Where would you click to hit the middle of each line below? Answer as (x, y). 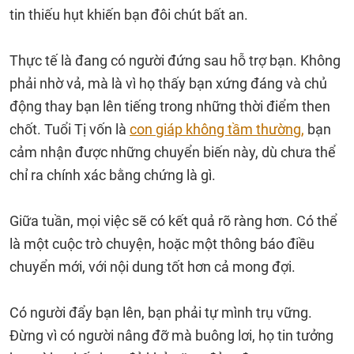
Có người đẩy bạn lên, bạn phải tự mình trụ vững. (161, 313)
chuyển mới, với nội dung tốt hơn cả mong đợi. (153, 267)
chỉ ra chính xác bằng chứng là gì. (113, 175)
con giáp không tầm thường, (217, 129)
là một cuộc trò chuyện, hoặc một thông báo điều (162, 244)
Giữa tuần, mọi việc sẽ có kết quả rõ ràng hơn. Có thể (173, 221)
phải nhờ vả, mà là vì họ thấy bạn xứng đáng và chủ (168, 83)
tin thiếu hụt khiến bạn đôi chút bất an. (129, 15)
